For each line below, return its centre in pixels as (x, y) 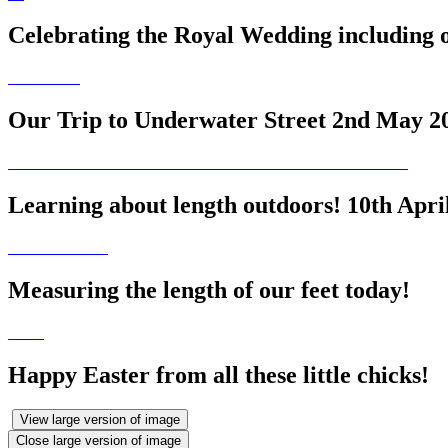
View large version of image (100, 419)
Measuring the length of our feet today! (209, 289)
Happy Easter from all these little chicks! (218, 374)
